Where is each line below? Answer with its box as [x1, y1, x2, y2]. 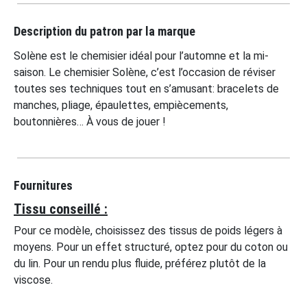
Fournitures [14, 178, 73, 193]
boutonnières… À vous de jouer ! [14, 115, 166, 128]
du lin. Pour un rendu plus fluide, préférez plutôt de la [14, 257, 266, 270]
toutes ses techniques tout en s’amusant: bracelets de [14, 82, 279, 95]
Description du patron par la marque [14, 24, 195, 38]
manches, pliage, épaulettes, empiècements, [14, 99, 228, 112]
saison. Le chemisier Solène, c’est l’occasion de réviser [14, 66, 275, 79]
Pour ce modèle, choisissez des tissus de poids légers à [14, 224, 282, 237]
